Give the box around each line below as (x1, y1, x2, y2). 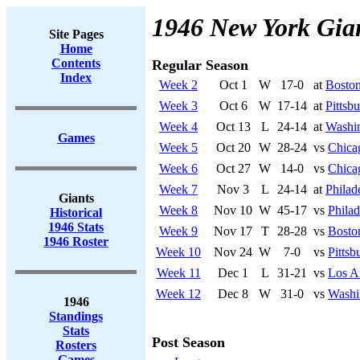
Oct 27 (215, 162, 251, 175)
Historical (50, 206, 102, 219)
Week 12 (156, 287, 201, 301)
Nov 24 (214, 245, 252, 259)
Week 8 (159, 203, 198, 217)
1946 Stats (48, 220, 104, 234)
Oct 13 (215, 120, 251, 133)
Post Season (152, 334, 225, 350)
